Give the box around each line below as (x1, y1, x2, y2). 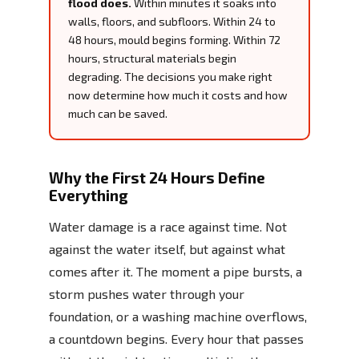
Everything (49, 185, 128, 204)
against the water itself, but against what (49, 240, 285, 256)
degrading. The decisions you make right (68, 69, 272, 83)
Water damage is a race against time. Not (49, 218, 287, 234)
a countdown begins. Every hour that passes (49, 330, 304, 346)
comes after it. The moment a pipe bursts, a (49, 263, 302, 279)
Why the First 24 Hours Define (49, 167, 265, 187)
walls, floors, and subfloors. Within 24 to (68, 14, 276, 28)
